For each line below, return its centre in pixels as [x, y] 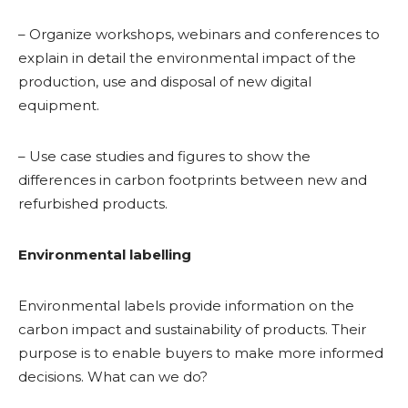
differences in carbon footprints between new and [193, 180]
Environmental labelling [105, 255]
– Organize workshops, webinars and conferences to [199, 34]
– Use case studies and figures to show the [164, 156]
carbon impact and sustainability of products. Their [192, 329]
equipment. [59, 105]
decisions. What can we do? [113, 377]
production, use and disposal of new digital [165, 82]
